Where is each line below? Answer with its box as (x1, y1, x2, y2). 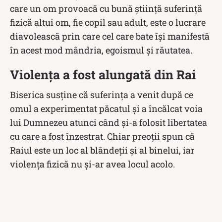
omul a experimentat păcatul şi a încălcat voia (10, 102, 203, 114)
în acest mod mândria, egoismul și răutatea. (10, 44, 192, 56)
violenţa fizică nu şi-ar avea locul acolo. (10, 158, 175, 170)
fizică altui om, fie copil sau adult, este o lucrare (10, 16, 206, 28)
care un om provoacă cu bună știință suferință (10, 2, 202, 14)
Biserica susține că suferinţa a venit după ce (10, 88, 193, 101)
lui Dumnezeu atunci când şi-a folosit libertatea (10, 116, 207, 128)
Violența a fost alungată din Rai (10, 66, 196, 83)
